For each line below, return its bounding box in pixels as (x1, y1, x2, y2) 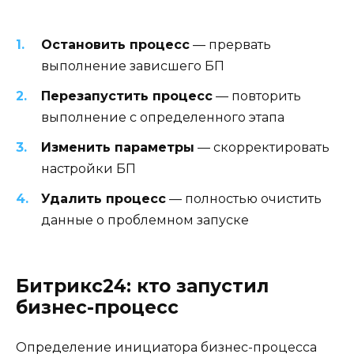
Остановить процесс (41, 36, 190, 52)
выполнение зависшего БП (41, 58, 224, 73)
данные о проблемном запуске (41, 213, 249, 228)
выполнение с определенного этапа (41, 109, 284, 125)
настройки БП (41, 160, 136, 176)
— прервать (190, 36, 271, 52)
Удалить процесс (41, 191, 166, 207)
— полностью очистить (166, 191, 322, 207)
